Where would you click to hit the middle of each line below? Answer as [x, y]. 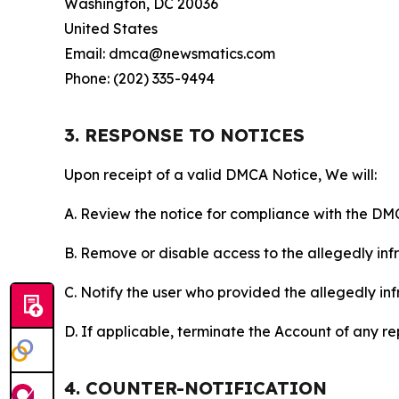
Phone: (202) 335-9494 [139, 78]
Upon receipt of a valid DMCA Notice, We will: [220, 175]
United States [111, 28]
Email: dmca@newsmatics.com [170, 53]
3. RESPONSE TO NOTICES [184, 135]
